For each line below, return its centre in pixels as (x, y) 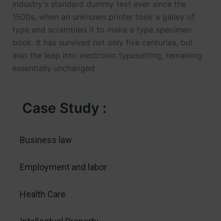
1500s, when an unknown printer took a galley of (104, 17)
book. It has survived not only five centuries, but (103, 43)
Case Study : (64, 108)
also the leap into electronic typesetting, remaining (107, 55)
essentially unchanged (54, 68)
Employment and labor (63, 167)
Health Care (43, 194)
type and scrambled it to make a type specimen (102, 30)
